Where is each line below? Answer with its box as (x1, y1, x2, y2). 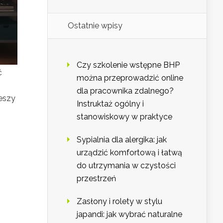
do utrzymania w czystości (77, 161, 176, 171)
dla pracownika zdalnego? (77, 86, 174, 96)
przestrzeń (77, 174, 116, 184)
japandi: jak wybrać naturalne (77, 210, 182, 220)
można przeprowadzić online (77, 73, 183, 83)
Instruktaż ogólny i (77, 99, 144, 109)
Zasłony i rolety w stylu (77, 197, 162, 207)
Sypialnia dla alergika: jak (77, 135, 167, 145)
